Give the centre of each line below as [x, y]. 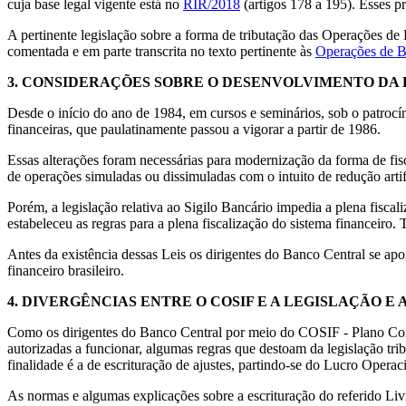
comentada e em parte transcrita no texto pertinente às [161, 51]
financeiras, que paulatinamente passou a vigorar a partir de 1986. [194, 129]
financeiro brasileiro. [66, 270]
